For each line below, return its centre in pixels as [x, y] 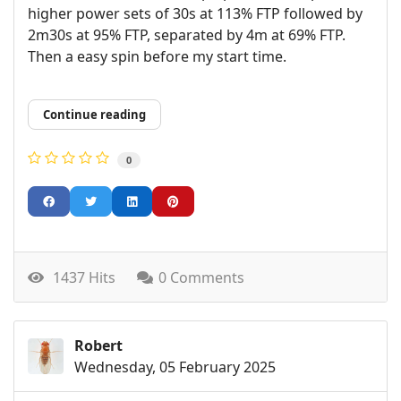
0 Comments [201, 278]
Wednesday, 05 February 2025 [175, 367]
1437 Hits [81, 278]
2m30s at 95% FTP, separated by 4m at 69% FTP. [187, 34]
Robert [98, 346]
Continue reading [94, 114]
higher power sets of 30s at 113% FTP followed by [195, 13]
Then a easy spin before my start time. [159, 56]
